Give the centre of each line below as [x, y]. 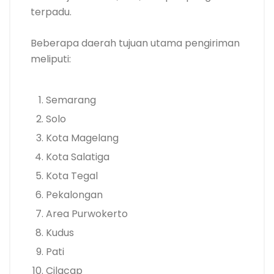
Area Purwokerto [87, 214]
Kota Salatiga [78, 157]
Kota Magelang [82, 138]
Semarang [71, 100]
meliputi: [51, 59]
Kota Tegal [72, 176]
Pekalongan [74, 195]
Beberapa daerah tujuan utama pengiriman [135, 43]
